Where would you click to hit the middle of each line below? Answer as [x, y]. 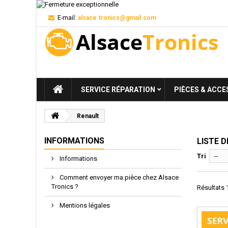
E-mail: [67, 18]
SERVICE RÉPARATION [118, 90]
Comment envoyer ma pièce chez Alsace [118, 177]
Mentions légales [84, 205]
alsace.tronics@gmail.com [117, 18]
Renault [87, 116]
